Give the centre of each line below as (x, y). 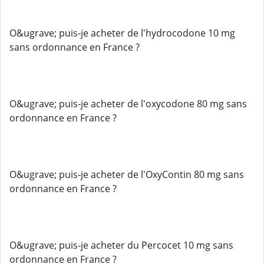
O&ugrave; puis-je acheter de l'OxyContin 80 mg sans (127, 174)
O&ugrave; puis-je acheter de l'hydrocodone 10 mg (122, 33)
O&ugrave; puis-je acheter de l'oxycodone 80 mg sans (128, 104)
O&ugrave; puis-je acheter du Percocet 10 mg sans (121, 245)
